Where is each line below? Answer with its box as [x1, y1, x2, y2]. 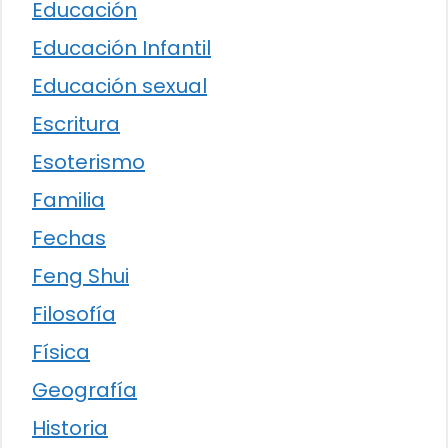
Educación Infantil [32, 34, 211, 63]
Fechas [32, 224, 106, 253]
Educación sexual [32, 72, 207, 101]
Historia [32, 414, 108, 443]
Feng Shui [32, 262, 129, 291]
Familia [32, 186, 105, 215]
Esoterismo [32, 148, 145, 177]
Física [32, 338, 90, 367]
